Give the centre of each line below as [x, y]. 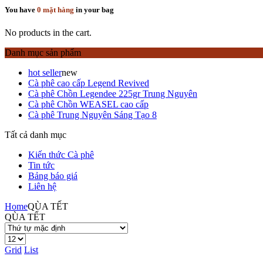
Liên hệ [42, 186]
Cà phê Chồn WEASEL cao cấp [88, 104]
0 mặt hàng [55, 9]
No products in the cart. [48, 32]
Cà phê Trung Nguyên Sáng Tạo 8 [92, 114]
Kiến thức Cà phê [61, 154]
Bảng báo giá [53, 176]
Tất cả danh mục [36, 134]
